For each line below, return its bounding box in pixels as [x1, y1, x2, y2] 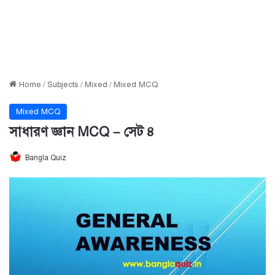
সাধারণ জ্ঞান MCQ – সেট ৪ [9, 123, 154, 140]
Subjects [47, 80, 79, 90]
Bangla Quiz [25, 153, 66, 162]
